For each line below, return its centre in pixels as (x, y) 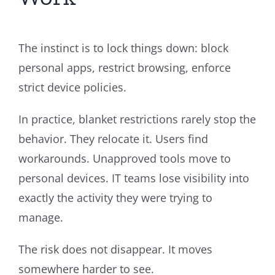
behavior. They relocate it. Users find (113, 138)
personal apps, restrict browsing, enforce (125, 67)
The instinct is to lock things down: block (123, 48)
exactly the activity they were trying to (115, 197)
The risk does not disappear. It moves (115, 249)
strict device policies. (72, 87)
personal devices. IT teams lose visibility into (134, 178)
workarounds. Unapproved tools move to (125, 158)
